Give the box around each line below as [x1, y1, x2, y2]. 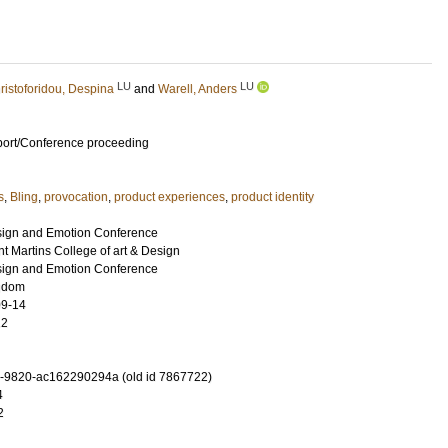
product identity [231, 190, 314, 204]
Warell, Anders [158, 82, 237, 96]
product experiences [114, 190, 225, 204]
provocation [44, 190, 108, 204]
